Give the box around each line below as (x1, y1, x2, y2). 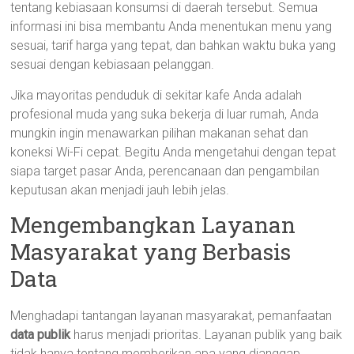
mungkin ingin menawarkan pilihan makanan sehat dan (10, 126, 309, 141)
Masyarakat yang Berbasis (10, 237, 292, 266)
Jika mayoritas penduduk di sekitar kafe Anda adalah (10, 88, 303, 103)
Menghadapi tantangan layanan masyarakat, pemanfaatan (10, 308, 333, 323)
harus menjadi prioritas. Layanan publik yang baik (70, 327, 343, 342)
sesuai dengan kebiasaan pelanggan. (10, 57, 215, 72)
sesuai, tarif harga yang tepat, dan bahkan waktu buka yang (10, 38, 337, 53)
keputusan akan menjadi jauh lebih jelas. (10, 183, 230, 198)
